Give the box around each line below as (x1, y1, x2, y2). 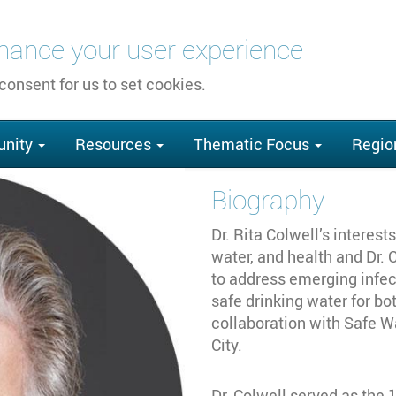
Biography (211, 182, 324, 217)
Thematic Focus (194, 133, 313, 155)
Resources (75, 133, 155, 155)
